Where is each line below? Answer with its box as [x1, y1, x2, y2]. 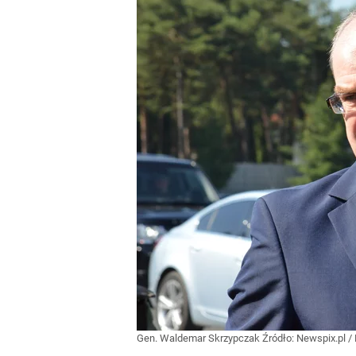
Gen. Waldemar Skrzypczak [137, 332, 262, 344]
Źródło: [262, 332, 296, 344]
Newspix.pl [296, 332, 346, 344]
